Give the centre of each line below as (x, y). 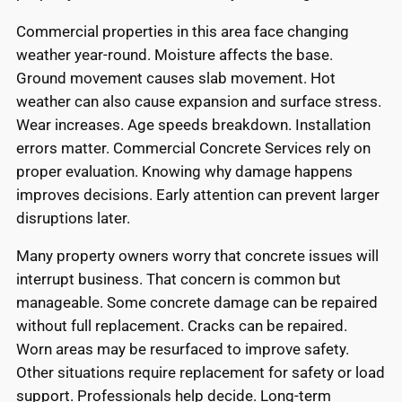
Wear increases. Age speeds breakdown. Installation (193, 124)
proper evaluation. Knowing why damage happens (184, 171)
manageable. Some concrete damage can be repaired (197, 303)
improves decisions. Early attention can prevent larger (198, 194)
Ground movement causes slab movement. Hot (176, 78)
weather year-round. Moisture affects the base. (175, 54)
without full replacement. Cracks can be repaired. (182, 326)
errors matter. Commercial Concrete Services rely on (193, 148)
